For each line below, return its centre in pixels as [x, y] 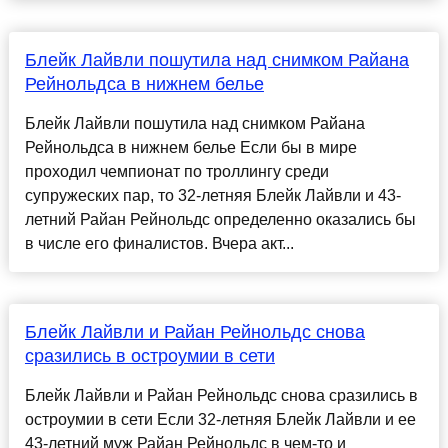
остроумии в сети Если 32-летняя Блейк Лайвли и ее [220, 420]
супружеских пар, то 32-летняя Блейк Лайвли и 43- [212, 196]
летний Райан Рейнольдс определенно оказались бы [220, 220]
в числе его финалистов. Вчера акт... [159, 244]
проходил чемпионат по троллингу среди [176, 172]
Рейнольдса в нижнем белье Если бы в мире [190, 148]
